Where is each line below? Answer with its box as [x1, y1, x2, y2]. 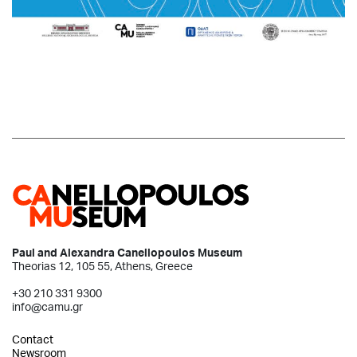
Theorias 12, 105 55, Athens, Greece [12, 258, 193, 273]
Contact [12, 331, 53, 346]
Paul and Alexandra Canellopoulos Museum [12, 245, 242, 259]
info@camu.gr [12, 299, 83, 313]
